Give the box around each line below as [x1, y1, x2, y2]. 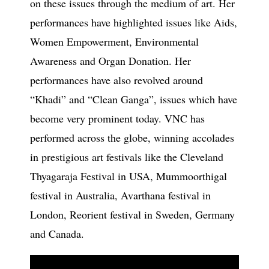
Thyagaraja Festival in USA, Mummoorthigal [30, 169, 227, 183]
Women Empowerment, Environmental [30, 34, 199, 49]
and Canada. [30, 226, 84, 241]
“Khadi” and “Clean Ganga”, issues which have [30, 92, 237, 106]
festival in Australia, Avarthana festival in [30, 188, 211, 202]
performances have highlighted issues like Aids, [30, 15, 237, 29]
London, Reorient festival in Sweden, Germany [30, 207, 235, 222]
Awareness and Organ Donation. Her [30, 53, 191, 68]
